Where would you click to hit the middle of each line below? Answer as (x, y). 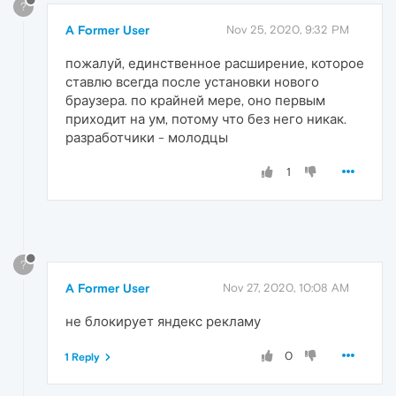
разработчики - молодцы (147, 137)
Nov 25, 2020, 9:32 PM (288, 29)
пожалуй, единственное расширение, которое (215, 63)
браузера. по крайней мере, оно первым (195, 100)
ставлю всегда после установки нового (192, 81)
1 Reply (82, 357)
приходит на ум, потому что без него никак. (206, 118)
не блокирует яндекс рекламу (163, 321)
